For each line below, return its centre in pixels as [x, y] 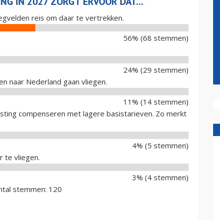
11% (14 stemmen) [156, 102]
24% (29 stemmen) [156, 70]
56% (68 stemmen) [156, 38]
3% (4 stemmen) [160, 177]
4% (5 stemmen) [160, 145]
